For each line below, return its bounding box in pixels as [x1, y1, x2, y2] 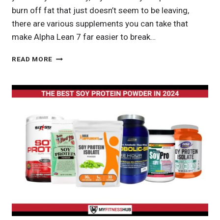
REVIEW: [52, 83, 81, 92]
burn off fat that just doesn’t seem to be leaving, [12, 5, 189, 16]
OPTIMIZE [52, 94, 86, 102]
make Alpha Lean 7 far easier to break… [12, 32, 156, 42]
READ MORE [12, 55, 53, 63]
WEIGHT [52, 114, 80, 123]
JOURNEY [52, 135, 85, 143]
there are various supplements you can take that [12, 19, 188, 29]
